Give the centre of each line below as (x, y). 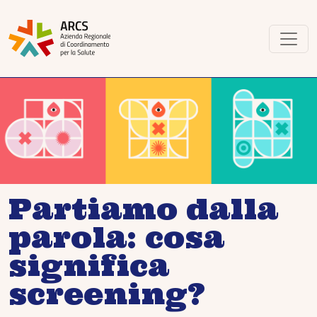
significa (89, 265)
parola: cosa (116, 237)
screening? (107, 294)
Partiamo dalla (143, 209)
